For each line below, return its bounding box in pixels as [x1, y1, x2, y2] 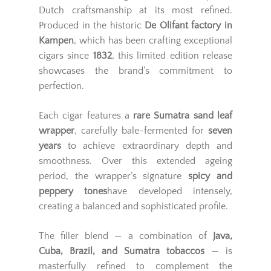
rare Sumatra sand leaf [133, 109, 233, 121]
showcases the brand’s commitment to [39, 65, 232, 76]
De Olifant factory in [145, 19, 233, 31]
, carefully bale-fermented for [74, 125, 208, 136]
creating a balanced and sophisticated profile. [39, 200, 228, 212]
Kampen [39, 34, 74, 46]
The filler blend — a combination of [39, 230, 213, 241]
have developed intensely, [107, 185, 233, 197]
